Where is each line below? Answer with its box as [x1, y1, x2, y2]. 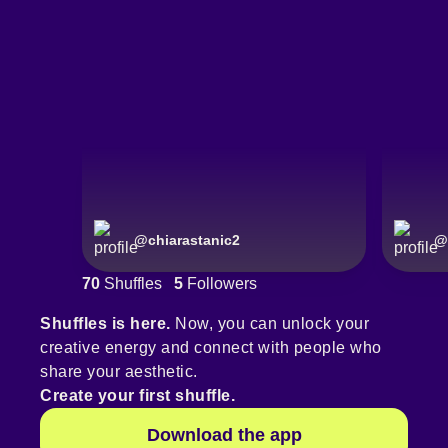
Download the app [146, 425, 302, 446]
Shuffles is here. [40, 315, 171, 333]
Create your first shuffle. [40, 387, 235, 405]
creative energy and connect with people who [40, 339, 382, 357]
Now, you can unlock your [170, 315, 369, 333]
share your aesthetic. [40, 363, 198, 381]
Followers [183, 275, 257, 293]
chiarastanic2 [148, 232, 240, 249]
